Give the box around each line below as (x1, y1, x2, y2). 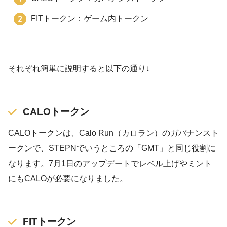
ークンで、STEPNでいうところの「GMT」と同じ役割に (8, 143, 216, 153)
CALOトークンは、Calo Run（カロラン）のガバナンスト (8, 128, 219, 137)
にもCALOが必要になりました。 (8, 174, 128, 183)
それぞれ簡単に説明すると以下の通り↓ (8, 64, 150, 73)
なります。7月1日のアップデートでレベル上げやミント (8, 159, 212, 168)
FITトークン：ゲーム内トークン (31, 14, 149, 23)
